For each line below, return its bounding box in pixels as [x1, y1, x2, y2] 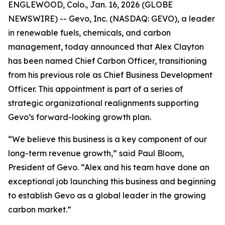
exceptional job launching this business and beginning [8, 176, 216, 186]
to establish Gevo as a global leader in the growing [8, 190, 206, 200]
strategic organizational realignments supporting [8, 98, 199, 108]
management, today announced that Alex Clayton [8, 42, 204, 52]
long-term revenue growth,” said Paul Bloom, [8, 148, 184, 158]
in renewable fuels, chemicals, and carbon [8, 28, 171, 38]
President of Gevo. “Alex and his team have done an [8, 162, 209, 172]
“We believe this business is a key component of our [8, 134, 207, 144]
